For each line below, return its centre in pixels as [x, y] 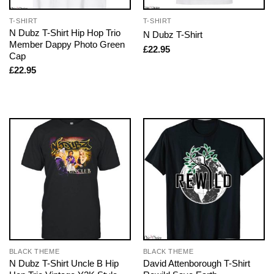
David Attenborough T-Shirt [196, 263]
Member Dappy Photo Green [67, 44]
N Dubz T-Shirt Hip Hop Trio [65, 32]
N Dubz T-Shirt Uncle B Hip [64, 263]
